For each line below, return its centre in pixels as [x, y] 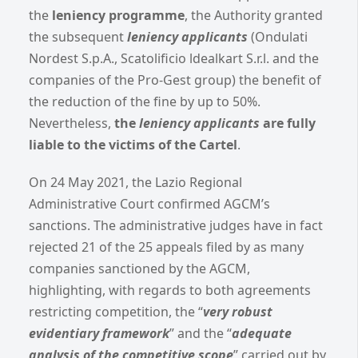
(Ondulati [278, 36]
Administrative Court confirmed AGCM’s [149, 203]
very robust [238, 311]
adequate [262, 333]
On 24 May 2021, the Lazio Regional [135, 182]
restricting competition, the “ [116, 311]
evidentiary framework [99, 333]
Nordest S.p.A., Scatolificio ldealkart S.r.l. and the [174, 58]
